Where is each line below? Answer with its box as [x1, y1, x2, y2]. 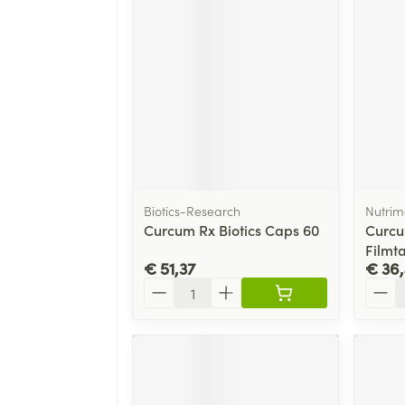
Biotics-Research [144, 201, 240, 220]
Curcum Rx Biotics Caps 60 [144, 219, 319, 240]
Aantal [143, 275, 186, 296]
